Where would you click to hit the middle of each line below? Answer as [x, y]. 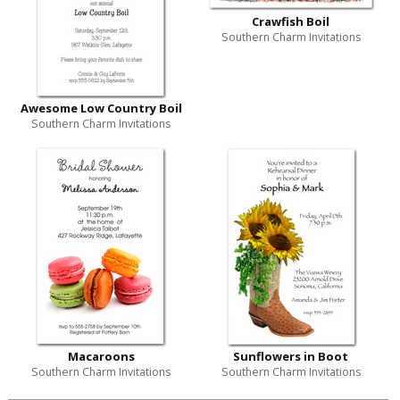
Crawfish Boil [291, 22]
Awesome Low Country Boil [101, 108]
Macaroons [101, 357]
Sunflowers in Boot [291, 357]
